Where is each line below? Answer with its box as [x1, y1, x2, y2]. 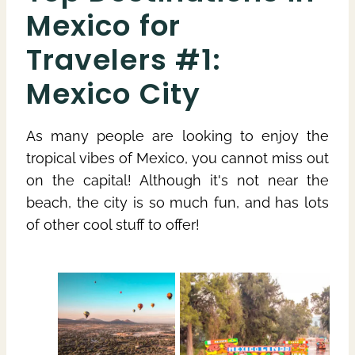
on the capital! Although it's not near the [26, 171, 329, 189]
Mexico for [26, 5, 181, 46]
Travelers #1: [26, 39, 222, 80]
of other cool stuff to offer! [26, 216, 200, 233]
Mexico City [26, 73, 200, 114]
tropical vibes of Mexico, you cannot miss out [26, 149, 329, 166]
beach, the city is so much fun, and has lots [26, 193, 329, 211]
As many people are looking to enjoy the [26, 127, 329, 144]
